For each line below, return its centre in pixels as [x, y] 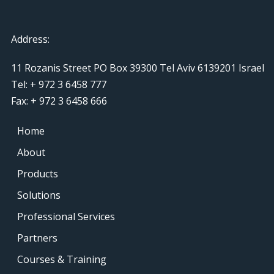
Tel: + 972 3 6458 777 [59, 84]
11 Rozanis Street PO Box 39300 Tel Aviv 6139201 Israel [138, 68]
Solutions [39, 195]
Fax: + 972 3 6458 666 [59, 101]
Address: [30, 39]
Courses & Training [62, 259]
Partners [37, 238]
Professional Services [66, 216]
